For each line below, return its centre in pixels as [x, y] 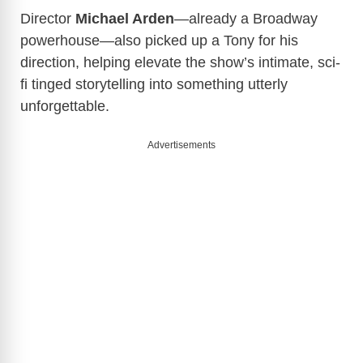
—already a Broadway [246, 19]
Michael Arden [125, 19]
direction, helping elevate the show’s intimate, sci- [180, 63]
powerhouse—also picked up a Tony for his [159, 41]
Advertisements [181, 145]
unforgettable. [65, 107]
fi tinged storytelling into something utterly [154, 85]
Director [48, 19]
